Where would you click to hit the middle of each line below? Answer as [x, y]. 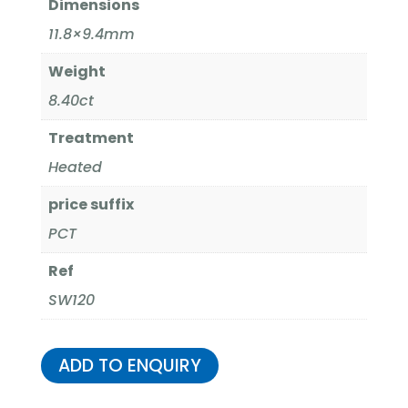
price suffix [91, 204]
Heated [75, 167]
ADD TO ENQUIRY [129, 365]
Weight [76, 71]
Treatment [91, 138]
